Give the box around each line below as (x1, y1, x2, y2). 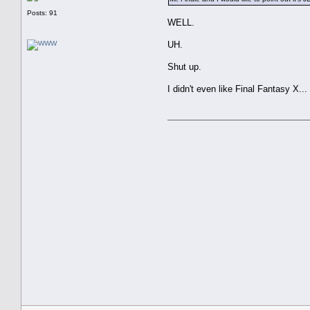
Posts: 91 (27, 8, 57, 17)
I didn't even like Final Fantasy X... (167, 83, 307, 94)
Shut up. (167, 61, 201, 72)
